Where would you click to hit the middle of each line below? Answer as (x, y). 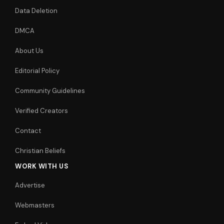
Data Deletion (36, 11)
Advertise (30, 185)
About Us (29, 51)
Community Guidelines (50, 91)
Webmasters (35, 205)
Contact (28, 131)
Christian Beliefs (40, 151)
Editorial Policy (37, 71)
